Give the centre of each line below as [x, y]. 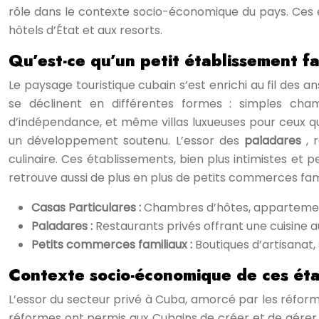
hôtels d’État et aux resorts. [85, 30]
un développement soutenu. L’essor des [126, 141]
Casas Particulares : [88, 208]
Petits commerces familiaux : [113, 245]
